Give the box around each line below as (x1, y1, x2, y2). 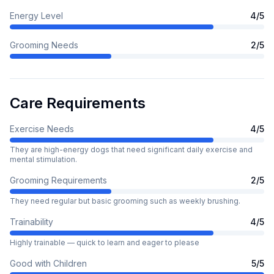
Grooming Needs (10, 40, 78, 50)
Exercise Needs (10, 124, 74, 134)
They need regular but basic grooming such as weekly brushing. (10, 196, 240, 206)
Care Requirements (10, 94, 146, 112)
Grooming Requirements (10, 175, 107, 185)
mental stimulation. (10, 155, 77, 164)
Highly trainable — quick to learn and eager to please (10, 238, 199, 247)
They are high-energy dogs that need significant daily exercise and (10, 145, 253, 154)
